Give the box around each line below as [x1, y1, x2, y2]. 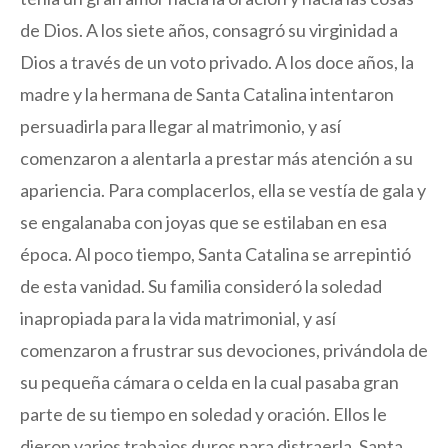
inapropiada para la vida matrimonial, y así [20, 307, 336, 330]
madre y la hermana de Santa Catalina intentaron [20, 83, 394, 106]
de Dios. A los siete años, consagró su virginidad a [20, 19, 398, 42]
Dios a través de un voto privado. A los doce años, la [20, 51, 414, 74]
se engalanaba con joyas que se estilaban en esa [20, 211, 387, 234]
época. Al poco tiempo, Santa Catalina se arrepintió [20, 243, 411, 266]
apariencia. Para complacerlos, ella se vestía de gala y [20, 179, 426, 202]
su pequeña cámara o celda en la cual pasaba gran [20, 371, 399, 394]
